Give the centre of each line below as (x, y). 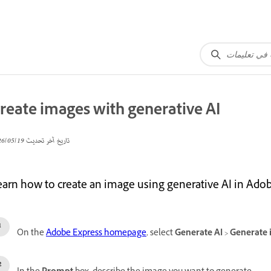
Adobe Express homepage (96, 234)
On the (31, 234)
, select (161, 234)
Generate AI (199, 234)
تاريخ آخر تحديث (47, 141)
